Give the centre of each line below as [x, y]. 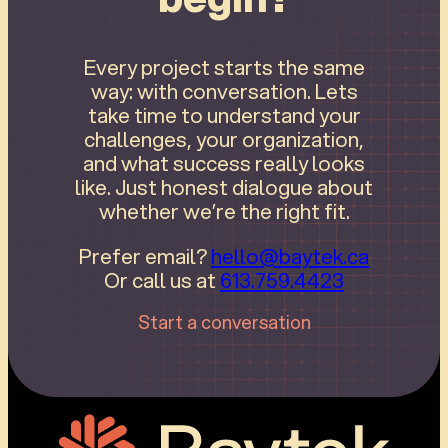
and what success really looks [224, 162]
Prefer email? [145, 255]
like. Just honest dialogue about [224, 186]
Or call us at [162, 279]
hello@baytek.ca [290, 255]
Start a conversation [224, 322]
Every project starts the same [224, 66]
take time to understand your [224, 114]
